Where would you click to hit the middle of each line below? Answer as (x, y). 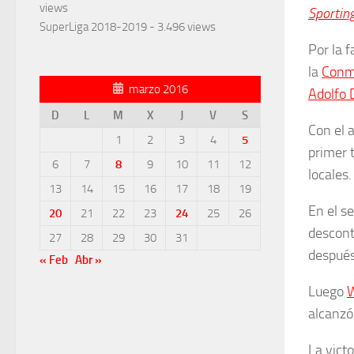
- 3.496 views (181, 27)
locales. (330, 174)
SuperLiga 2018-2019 (93, 27)
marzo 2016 (158, 90)
